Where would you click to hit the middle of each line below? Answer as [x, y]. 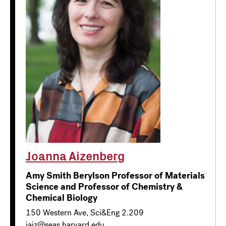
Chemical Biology [62, 197]
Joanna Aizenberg [75, 155]
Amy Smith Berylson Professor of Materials [115, 175]
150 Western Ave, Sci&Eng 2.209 [85, 212]
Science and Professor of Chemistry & [104, 186]
